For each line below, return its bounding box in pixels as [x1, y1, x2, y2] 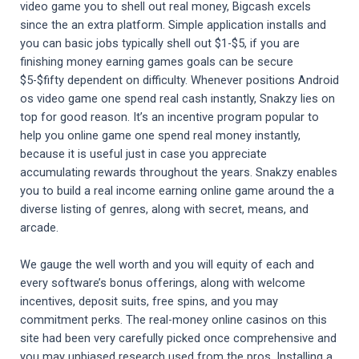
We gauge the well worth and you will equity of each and [20, 257, 314, 272]
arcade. [20, 220, 58, 236]
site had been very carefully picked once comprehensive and [20, 331, 337, 346]
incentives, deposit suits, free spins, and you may [20, 294, 278, 309]
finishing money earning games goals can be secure [20, 54, 293, 70]
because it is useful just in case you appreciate [20, 147, 267, 162]
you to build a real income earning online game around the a [20, 184, 334, 199]
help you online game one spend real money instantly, [20, 128, 301, 143]
